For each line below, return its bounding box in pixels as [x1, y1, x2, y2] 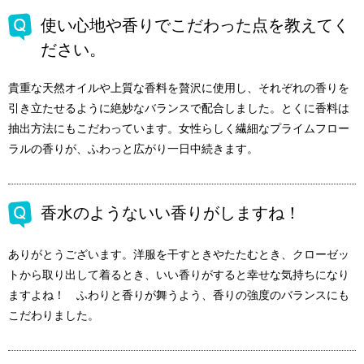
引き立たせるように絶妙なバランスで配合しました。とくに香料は [8, 101, 349, 115]
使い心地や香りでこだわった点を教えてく [41, 15, 349, 35]
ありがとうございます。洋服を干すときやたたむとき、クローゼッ [8, 247, 349, 261]
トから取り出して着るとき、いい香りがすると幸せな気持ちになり [8, 267, 349, 281]
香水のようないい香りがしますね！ [41, 202, 301, 223]
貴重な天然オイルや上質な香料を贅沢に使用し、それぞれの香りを [8, 80, 349, 94]
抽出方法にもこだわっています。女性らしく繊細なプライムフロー [8, 121, 349, 135]
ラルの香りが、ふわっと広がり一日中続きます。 [8, 141, 258, 155]
